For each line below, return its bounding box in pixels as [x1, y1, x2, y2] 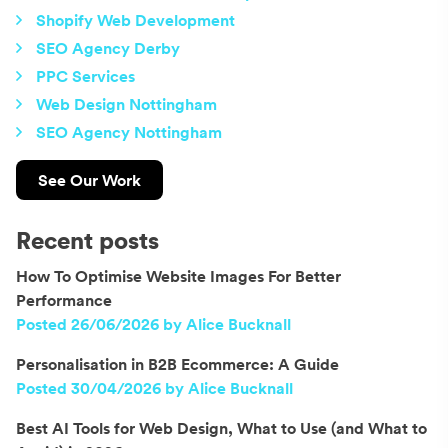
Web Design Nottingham [36, 93, 217, 114]
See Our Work [38, 169, 141, 190]
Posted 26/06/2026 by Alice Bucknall [16, 313, 291, 334]
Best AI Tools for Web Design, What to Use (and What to [16, 417, 427, 438]
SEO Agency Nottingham [36, 121, 222, 142]
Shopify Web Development [36, 9, 235, 30]
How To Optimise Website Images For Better [16, 265, 341, 286]
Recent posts [16, 224, 159, 255]
